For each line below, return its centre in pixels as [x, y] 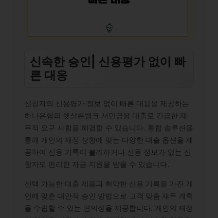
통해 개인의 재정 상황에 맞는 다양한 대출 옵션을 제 [109, 140]
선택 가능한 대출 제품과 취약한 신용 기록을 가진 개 [109, 183]
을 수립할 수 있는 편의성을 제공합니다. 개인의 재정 [109, 208]
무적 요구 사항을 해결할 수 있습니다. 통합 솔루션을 [109, 127]
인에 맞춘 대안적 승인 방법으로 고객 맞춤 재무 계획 [109, 196]
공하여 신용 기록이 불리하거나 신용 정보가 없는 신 [108, 152]
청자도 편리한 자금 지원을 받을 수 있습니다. [97, 164]
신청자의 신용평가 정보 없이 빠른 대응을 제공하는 [107, 103]
